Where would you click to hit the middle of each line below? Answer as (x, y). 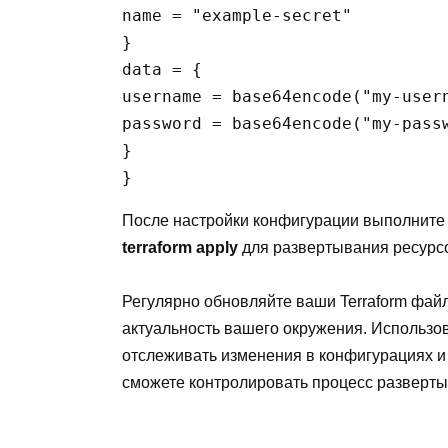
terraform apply (180, 247)
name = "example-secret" (237, 15)
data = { (162, 69)
